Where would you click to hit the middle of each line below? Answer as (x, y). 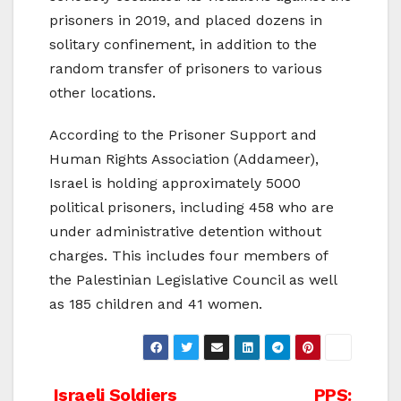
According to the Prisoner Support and (183, 135)
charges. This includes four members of (188, 256)
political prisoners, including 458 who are (192, 208)
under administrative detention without (185, 232)
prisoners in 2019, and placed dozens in (186, 21)
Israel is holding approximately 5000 (175, 183)
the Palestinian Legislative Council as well (193, 280)
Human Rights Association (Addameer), (184, 159)
